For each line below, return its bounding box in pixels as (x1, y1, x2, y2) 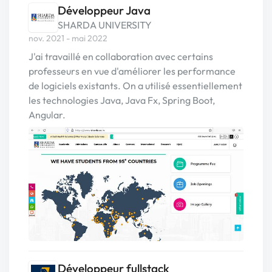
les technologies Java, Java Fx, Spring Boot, (29, 94, 215, 107)
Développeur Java (58, 3, 151, 18)
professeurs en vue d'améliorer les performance (29, 65, 236, 78)
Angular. (29, 109, 66, 121)
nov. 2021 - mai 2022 (29, 33, 107, 44)
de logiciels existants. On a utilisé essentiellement (29, 80, 242, 92)
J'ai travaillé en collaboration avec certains (29, 50, 213, 63)
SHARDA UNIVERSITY (58, 19, 152, 32)
